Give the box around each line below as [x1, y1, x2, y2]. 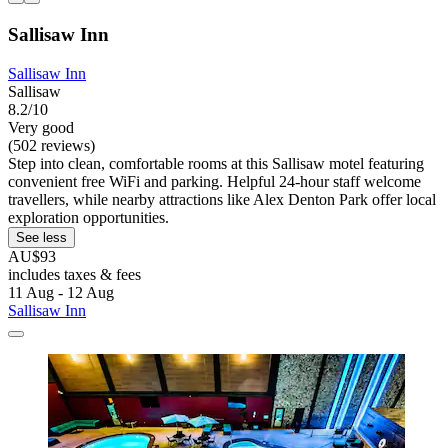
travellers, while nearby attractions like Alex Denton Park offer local [8, 190, 436, 208]
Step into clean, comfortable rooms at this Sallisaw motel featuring [8, 154, 424, 172]
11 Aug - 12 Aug [8, 283, 114, 301]
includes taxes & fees [8, 265, 141, 283]
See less [16, 229, 67, 245]
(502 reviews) [8, 136, 95, 154]
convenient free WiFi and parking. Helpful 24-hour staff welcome [8, 172, 421, 190]
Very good [8, 118, 74, 136]
